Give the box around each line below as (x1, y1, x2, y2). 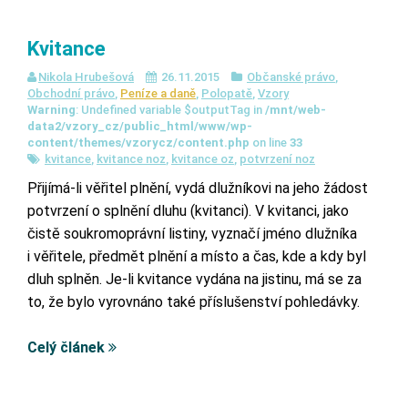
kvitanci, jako (268, 202, 349, 219)
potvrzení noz (240, 152, 315, 166)
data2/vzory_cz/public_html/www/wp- (27, 119, 252, 133)
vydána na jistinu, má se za (192, 270, 362, 288)
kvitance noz (97, 152, 166, 166)
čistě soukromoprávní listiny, (27, 225, 208, 242)
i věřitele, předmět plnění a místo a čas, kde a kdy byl (27, 248, 366, 265)
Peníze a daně (120, 87, 196, 100)
